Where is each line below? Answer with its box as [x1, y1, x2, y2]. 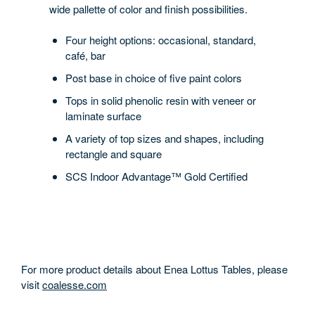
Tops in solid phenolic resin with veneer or [65, 92, 256, 108]
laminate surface [65, 108, 141, 123]
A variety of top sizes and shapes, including [65, 130, 264, 146]
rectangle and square [65, 146, 162, 161]
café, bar [65, 47, 105, 63]
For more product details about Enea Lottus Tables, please [21, 261, 288, 276]
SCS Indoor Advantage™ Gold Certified [65, 168, 247, 184]
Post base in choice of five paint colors [65, 70, 242, 85]
